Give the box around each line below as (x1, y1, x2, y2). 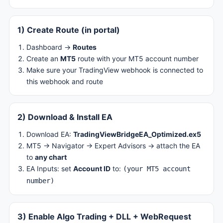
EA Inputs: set (26, 164, 73, 173)
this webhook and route (26, 77, 103, 86)
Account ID (73, 164, 111, 173)
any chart (35, 153, 67, 161)
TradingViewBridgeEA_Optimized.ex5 (73, 130, 201, 138)
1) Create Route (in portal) (17, 25, 120, 35)
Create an (26, 54, 60, 63)
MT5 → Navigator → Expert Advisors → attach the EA (26, 141, 200, 150)
